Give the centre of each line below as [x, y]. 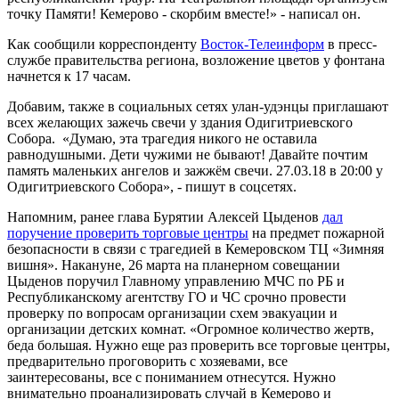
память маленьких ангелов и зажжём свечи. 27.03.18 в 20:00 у [195, 171]
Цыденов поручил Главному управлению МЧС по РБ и [176, 281]
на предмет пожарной [317, 233]
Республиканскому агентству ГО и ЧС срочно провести [177, 297]
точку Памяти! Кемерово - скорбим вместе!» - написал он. [184, 14]
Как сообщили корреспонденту [104, 45]
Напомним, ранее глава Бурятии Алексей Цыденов [165, 217]
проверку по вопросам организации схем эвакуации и [174, 313]
